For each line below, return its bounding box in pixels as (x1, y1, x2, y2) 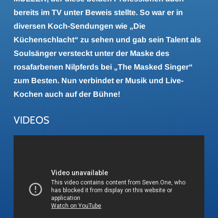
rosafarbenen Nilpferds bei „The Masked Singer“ (14, 63, 193, 71)
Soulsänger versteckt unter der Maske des (14, 49, 169, 57)
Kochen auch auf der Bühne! (14, 90, 120, 98)
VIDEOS (14, 114, 49, 126)
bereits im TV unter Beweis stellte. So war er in (14, 8, 183, 17)
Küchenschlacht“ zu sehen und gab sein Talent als (14, 36, 201, 44)
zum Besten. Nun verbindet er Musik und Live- (14, 76, 183, 85)
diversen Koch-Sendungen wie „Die (14, 22, 145, 30)
